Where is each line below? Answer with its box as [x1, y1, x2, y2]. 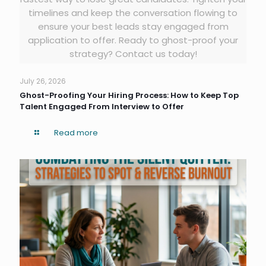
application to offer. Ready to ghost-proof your [28, 33, 238, 46]
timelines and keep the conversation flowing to [28, 6, 237, 19]
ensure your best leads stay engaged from [37, 20, 229, 33]
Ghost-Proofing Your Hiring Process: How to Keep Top [20, 89, 239, 101]
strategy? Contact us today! [69, 47, 197, 60]
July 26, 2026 [20, 75, 66, 86]
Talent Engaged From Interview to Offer [20, 100, 184, 112]
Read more [54, 126, 99, 138]
